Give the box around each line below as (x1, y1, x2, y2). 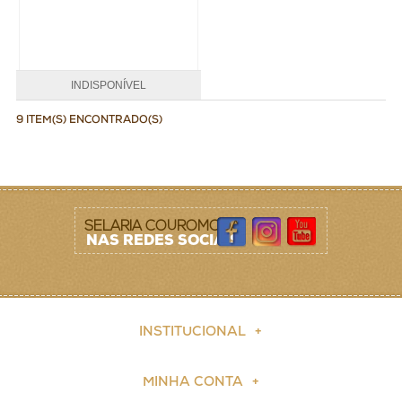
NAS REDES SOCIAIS (85, 234, 240, 249)
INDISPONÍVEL (70, 79, 146, 92)
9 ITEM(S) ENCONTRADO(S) (15, 115, 162, 127)
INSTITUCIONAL (139, 326, 247, 340)
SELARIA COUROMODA (84, 220, 240, 235)
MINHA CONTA (142, 375, 243, 389)
